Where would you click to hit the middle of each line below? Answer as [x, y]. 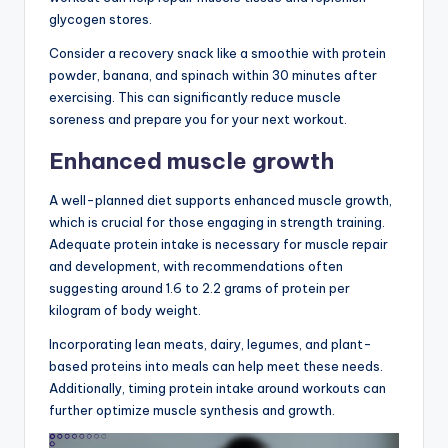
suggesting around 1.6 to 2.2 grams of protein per [199, 287]
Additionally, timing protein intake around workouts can [217, 387]
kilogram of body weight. [125, 309]
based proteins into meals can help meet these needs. [216, 365]
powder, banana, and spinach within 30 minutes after [213, 74]
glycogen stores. [100, 18]
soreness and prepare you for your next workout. [198, 118]
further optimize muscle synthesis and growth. [192, 409]
